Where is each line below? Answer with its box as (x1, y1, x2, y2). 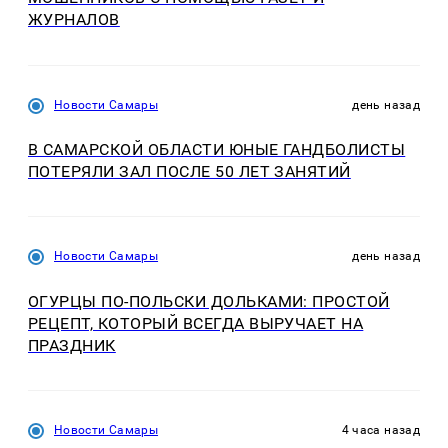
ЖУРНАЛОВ (28, 10, 120, 30)
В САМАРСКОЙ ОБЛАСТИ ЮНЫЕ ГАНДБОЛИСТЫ (28, 140, 406, 160)
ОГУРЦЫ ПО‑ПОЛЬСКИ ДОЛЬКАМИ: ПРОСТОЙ (28, 291, 390, 311)
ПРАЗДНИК (28, 335, 116, 355)
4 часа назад (341, 422, 420, 437)
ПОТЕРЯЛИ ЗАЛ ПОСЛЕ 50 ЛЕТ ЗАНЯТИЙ (28, 162, 351, 182)
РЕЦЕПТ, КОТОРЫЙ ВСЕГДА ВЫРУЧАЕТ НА (28, 313, 364, 333)
